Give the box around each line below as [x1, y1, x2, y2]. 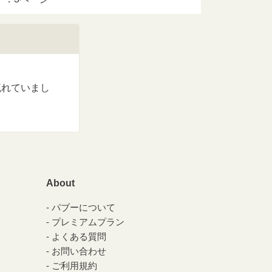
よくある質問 [52, 231, 106, 242]
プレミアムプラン [52, 216, 124, 227]
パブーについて [52, 202, 115, 212]
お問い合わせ [52, 245, 106, 256]
